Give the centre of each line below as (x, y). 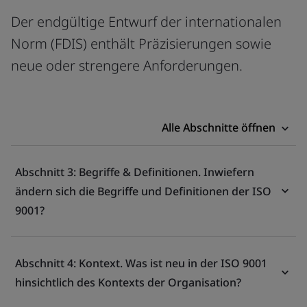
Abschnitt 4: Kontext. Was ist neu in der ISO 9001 (141, 263)
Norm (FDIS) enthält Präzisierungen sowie (141, 43)
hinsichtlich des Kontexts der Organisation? (128, 282)
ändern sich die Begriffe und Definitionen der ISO (143, 191)
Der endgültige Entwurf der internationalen (146, 21)
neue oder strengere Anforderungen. (127, 65)
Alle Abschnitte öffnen (219, 127)
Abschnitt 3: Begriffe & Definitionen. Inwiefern (135, 172)
